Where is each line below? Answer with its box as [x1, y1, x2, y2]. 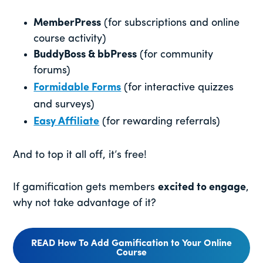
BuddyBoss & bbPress [33, 49, 137, 60]
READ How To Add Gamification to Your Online [31, 238, 232, 248]
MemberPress [33, 17, 102, 29]
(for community [137, 49, 214, 60]
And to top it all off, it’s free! [13, 149, 147, 161]
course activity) [33, 33, 107, 45]
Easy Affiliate [33, 116, 100, 127]
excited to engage [158, 181, 247, 193]
